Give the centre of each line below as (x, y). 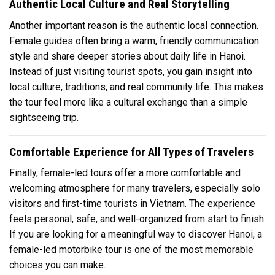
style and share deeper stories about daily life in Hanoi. (127, 56)
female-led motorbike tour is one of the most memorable (131, 250)
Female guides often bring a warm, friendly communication (134, 41)
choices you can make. (57, 265)
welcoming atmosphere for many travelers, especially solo (135, 188)
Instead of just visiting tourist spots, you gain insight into (131, 71)
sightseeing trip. (44, 117)
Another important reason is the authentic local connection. (134, 25)
